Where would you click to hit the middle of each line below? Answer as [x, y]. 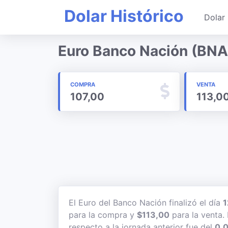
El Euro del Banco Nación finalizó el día [146, 203]
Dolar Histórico [124, 16]
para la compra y [103, 215]
